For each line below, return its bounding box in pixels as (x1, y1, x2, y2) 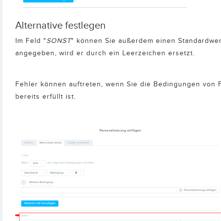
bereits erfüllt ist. (15, 92, 76, 101)
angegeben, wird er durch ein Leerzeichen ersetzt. (15, 49, 195, 57)
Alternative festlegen (15, 19, 106, 32)
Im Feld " (15, 37, 46, 45)
